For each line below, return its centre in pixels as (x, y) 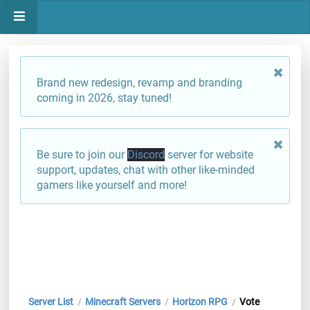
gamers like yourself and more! (112, 185)
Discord (146, 155)
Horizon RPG (200, 302)
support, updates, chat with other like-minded (146, 170)
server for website (209, 155)
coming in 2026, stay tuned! (104, 98)
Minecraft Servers (122, 302)
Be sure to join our (82, 155)
